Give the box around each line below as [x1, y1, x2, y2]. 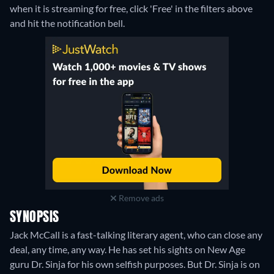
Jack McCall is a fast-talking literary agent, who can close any [10, 229, 262, 241]
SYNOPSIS [10, 211, 59, 225]
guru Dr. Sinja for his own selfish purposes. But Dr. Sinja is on [10, 258, 260, 270]
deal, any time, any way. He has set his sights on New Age [10, 243, 245, 256]
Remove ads [116, 193, 164, 204]
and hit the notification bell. [10, 17, 125, 29]
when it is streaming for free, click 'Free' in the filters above [10, 2, 253, 15]
